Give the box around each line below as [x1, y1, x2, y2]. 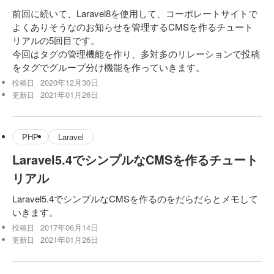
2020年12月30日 [40, 76, 98, 88]
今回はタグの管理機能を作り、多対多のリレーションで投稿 [12, 46, 260, 60]
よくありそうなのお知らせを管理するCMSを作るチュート [12, 20, 253, 33]
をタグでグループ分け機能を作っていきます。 [12, 60, 205, 73]
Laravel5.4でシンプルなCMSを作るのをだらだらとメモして [12, 192, 258, 206]
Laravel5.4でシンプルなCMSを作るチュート [12, 150, 258, 169]
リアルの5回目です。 [12, 33, 100, 46]
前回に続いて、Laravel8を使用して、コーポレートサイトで [12, 6, 257, 20]
